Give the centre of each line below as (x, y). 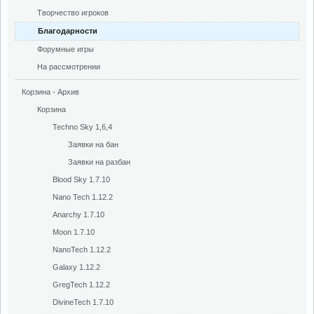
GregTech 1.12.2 (81, 285)
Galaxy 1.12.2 (76, 267)
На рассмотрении (69, 67)
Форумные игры (66, 49)
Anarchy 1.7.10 (78, 214)
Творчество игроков (73, 13)
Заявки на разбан (99, 162)
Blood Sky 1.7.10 (81, 179)
